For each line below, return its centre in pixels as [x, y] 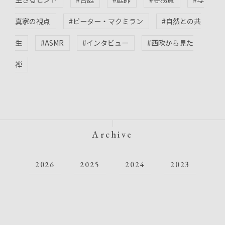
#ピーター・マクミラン [106, 21]
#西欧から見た [171, 43]
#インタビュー [106, 43]
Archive [113, 135]
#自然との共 [182, 21]
